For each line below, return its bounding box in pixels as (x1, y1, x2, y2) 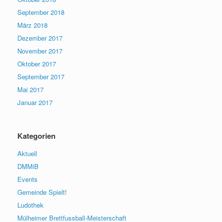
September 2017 (17, 72, 64, 82)
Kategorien (17, 130, 55, 142)
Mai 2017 (17, 85, 44, 95)
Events (17, 174, 38, 184)
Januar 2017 (17, 98, 53, 108)
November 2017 (17, 46, 62, 56)
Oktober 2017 (17, 59, 56, 69)
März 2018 (17, 20, 48, 30)
